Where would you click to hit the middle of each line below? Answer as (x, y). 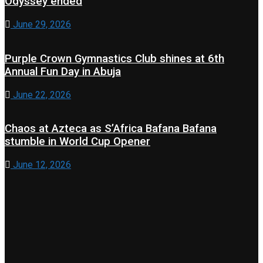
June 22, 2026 (41, 95)
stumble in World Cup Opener (77, 142)
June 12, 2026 (41, 164)
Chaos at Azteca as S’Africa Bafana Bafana (111, 129)
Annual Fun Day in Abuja (63, 71)
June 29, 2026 (41, 25)
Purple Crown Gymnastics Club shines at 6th (114, 58)
